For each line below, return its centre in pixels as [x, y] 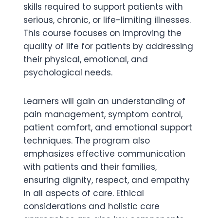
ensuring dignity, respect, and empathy [107, 180]
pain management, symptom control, [103, 114]
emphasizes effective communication [104, 154]
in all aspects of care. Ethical [84, 193]
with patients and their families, [90, 167]
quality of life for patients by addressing [108, 46]
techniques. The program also [87, 141]
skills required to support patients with [103, 7]
